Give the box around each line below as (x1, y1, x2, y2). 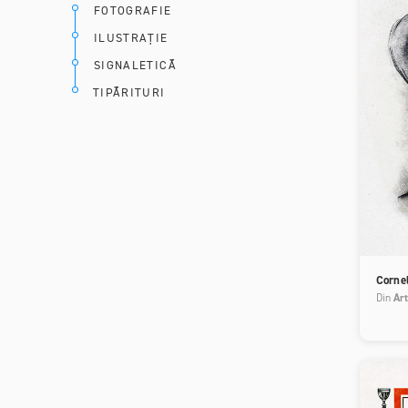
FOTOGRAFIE (94, 2, 172, 18)
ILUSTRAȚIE (94, 29, 168, 46)
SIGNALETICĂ (94, 56, 177, 73)
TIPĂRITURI (93, 84, 166, 100)
